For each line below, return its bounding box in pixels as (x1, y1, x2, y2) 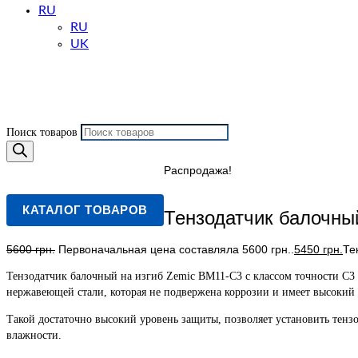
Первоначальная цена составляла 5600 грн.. (58, 243, 294, 257)
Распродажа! (163, 164, 232, 177)
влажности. (6, 329, 62, 342)
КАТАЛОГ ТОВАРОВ (22, 203, 148, 217)
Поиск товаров (6, 126, 81, 138)
